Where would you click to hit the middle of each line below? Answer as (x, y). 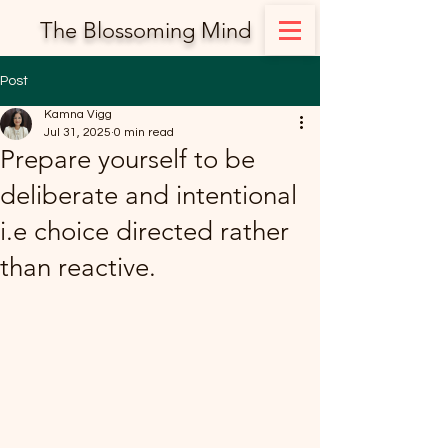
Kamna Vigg (78, 114)
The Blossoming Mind (145, 30)
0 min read (144, 132)
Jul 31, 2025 (77, 132)
